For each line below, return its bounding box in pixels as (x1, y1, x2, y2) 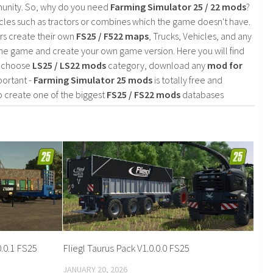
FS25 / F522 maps (76, 29, 149, 42)
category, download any (106, 58, 207, 71)
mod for (207, 58, 243, 71)
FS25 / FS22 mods (107, 88, 180, 101)
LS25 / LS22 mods (32, 58, 106, 71)
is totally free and (152, 73, 222, 86)
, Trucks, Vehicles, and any (149, 29, 252, 42)
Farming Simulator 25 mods (34, 73, 152, 86)
